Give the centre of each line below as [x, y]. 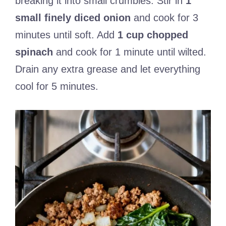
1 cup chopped [153, 35]
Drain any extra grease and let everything [108, 69]
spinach [34, 52]
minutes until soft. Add [66, 35]
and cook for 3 [164, 18]
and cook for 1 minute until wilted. [130, 52]
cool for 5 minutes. [57, 87]
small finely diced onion [73, 18]
